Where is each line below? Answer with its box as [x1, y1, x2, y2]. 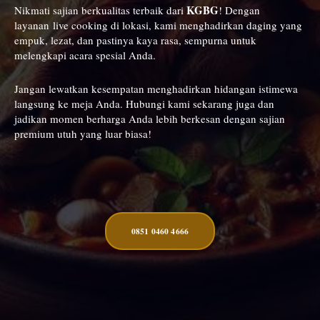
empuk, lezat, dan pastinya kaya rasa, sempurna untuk [14, 33, 256, 47]
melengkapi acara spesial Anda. [14, 48, 156, 62]
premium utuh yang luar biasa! [14, 126, 151, 141]
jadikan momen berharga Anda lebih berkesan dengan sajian [14, 111, 285, 126]
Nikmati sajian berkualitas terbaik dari [14, 3, 186, 17]
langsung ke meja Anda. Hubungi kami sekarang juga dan [14, 96, 274, 111]
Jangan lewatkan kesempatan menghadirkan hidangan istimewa [14, 81, 298, 96]
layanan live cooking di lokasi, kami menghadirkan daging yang [14, 18, 302, 32]
